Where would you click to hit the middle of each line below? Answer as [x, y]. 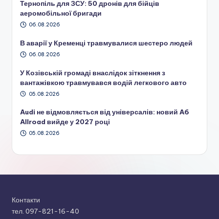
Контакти [26, 200]
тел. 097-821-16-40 [45, 211]
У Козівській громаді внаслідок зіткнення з [93, 73]
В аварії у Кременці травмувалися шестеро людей [106, 43]
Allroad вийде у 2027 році [65, 122]
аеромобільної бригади [61, 13]
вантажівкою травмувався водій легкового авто [103, 82]
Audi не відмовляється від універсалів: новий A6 [105, 112]
